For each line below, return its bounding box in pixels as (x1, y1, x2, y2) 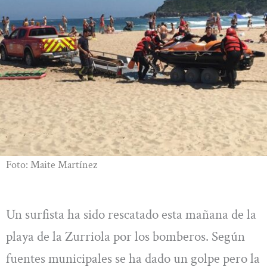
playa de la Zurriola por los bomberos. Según (6, 227, 245, 246)
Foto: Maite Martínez (6, 157, 97, 172)
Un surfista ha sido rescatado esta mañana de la (6, 205, 256, 223)
